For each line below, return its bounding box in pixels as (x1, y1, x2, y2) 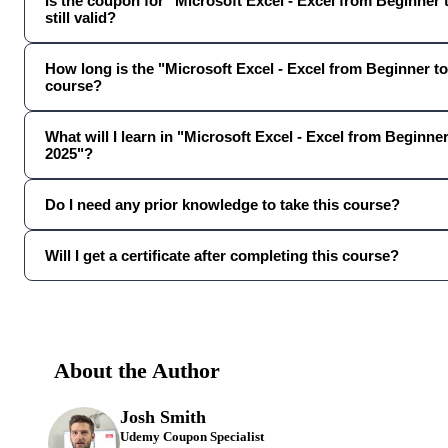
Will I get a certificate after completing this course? (45, 246, 399, 264)
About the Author (54, 358, 220, 384)
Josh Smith (120, 407, 206, 428)
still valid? (45, 8, 116, 26)
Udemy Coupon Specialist (120, 430, 264, 445)
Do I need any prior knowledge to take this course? (45, 195, 400, 213)
